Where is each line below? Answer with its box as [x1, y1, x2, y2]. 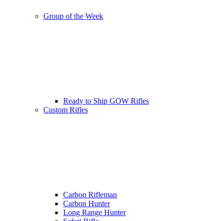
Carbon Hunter [63, 199, 110, 208]
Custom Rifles [43, 106, 88, 114]
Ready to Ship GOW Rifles [63, 97, 149, 105]
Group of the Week [43, 12, 103, 20]
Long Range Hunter [63, 208, 126, 217]
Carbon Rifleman [63, 190, 117, 199]
